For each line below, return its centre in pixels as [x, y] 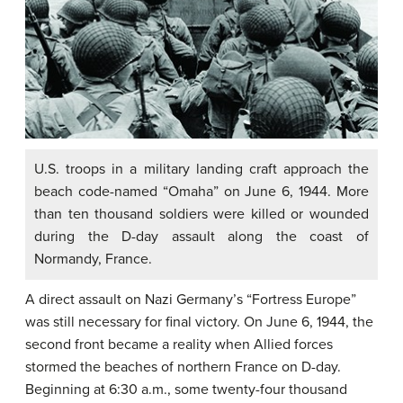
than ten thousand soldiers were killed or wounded [201, 214]
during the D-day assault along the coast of [201, 236]
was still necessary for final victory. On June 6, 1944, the [199, 322]
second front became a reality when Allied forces [179, 344]
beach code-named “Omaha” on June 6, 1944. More [201, 191]
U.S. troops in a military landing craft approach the [201, 169]
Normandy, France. [93, 259]
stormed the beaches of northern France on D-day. [183, 367]
